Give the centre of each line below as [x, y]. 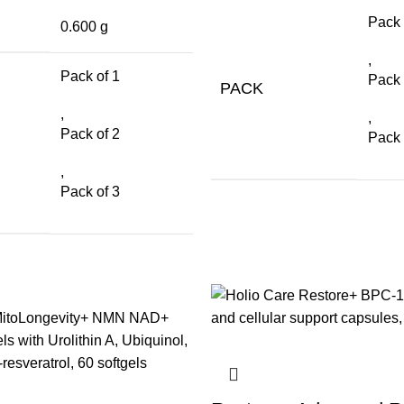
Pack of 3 [90, 191]
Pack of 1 [90, 76]
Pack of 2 [90, 133]
